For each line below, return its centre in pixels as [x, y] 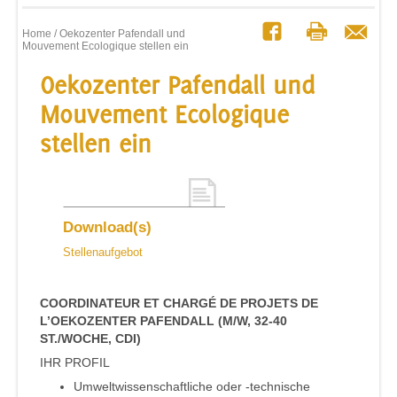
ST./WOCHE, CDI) [90, 339]
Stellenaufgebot [103, 253]
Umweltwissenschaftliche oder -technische [192, 387]
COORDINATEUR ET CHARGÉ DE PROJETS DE [179, 304]
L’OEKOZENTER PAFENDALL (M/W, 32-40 [163, 321]
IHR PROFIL [75, 363]
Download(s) [107, 228]
